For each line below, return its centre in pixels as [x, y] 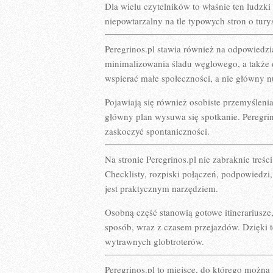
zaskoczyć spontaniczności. [157, 131]
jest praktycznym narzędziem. [161, 188]
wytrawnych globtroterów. [154, 241]
